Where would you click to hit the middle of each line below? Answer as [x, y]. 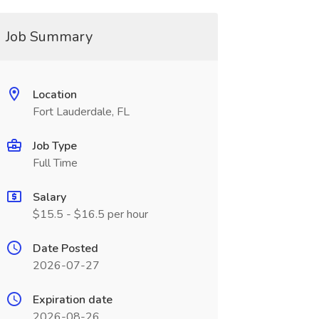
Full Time [55, 163]
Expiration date [72, 300]
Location [54, 95]
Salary [49, 197]
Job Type [54, 146]
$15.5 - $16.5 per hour [90, 214]
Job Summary [49, 37]
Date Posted [65, 249]
